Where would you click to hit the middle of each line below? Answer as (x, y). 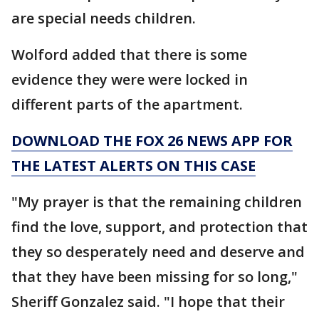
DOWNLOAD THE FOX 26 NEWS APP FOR (152, 140)
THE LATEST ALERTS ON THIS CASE (134, 165)
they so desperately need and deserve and (158, 251)
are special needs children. (104, 18)
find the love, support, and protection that (159, 226)
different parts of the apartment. (127, 104)
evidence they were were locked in (130, 79)
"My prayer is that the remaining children (157, 202)
